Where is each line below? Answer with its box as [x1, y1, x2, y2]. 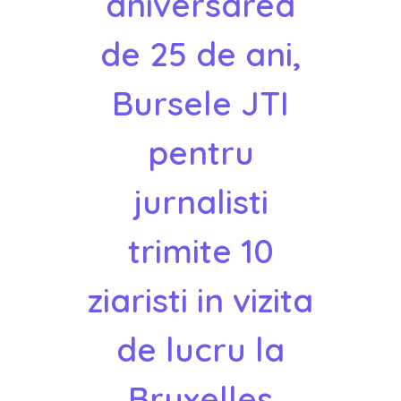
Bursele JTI [112, 81, 289, 124]
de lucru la [116, 328, 285, 370]
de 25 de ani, [99, 32, 302, 74]
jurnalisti [132, 180, 269, 222]
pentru [147, 131, 254, 173]
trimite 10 [127, 229, 274, 271]
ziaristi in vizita [88, 278, 313, 320]
